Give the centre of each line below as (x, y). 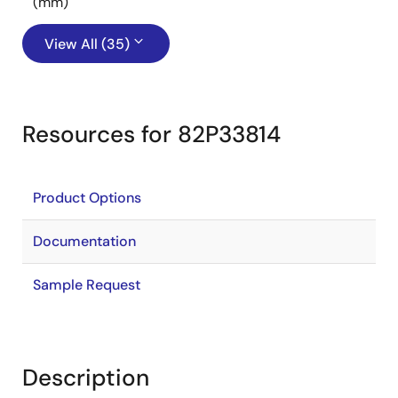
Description (86, 378)
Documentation (84, 241)
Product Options (87, 198)
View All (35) (87, 44)
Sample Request (87, 285)
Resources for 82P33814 (151, 134)
